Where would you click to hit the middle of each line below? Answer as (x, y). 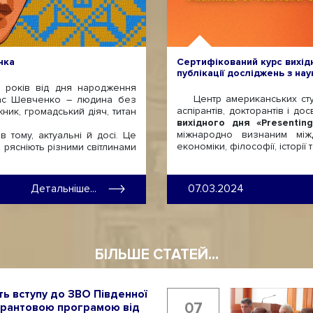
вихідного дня (213, 122)
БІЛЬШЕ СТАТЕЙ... (156, 254)
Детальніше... (64, 189)
